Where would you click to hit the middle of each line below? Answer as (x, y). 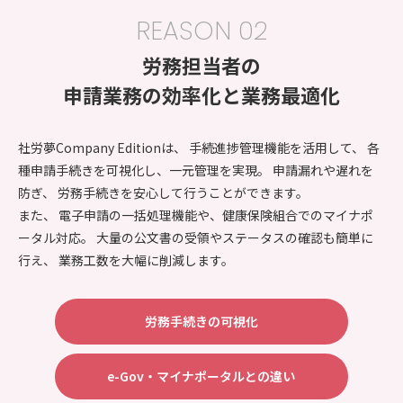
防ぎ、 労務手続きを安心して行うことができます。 (163, 192)
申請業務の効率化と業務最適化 (201, 94)
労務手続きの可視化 (201, 321)
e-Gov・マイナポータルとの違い (201, 376)
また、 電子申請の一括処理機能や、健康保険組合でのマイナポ (196, 215)
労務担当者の (201, 64)
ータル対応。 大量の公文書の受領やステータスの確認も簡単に (196, 237)
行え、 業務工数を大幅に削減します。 (126, 260)
